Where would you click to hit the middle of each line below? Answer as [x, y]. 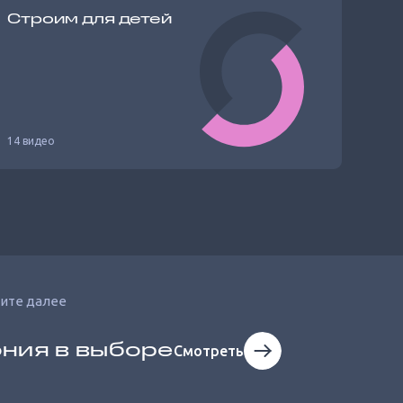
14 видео [31, 141]
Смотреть [208, 351]
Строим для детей [89, 20]
